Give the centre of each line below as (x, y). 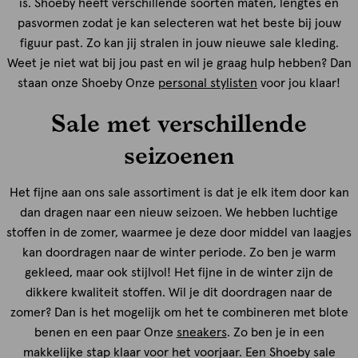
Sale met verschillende (179, 122)
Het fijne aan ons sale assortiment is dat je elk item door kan (179, 192)
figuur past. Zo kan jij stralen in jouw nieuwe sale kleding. (179, 43)
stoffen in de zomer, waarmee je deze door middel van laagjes (179, 232)
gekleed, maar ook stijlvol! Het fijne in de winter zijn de (179, 272)
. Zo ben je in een (275, 332)
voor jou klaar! (299, 83)
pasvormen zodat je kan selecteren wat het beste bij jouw (179, 23)
